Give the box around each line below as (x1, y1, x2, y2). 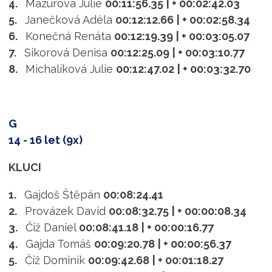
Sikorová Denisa (24, 46, 107, 59)
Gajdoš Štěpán (24, 188, 100, 201)
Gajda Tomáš (25, 237, 91, 250)
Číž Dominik (24, 253, 85, 267)
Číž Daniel (25, 220, 76, 234)
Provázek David (24, 204, 106, 217)
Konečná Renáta (25, 29, 111, 42)
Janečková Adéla (24, 13, 112, 26)
